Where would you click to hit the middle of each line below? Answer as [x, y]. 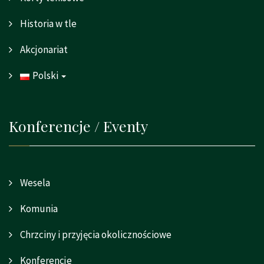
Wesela [34, 183]
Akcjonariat [43, 50]
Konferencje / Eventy [78, 126]
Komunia [38, 209]
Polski [46, 76]
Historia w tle [47, 24]
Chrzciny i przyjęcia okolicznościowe [95, 235]
